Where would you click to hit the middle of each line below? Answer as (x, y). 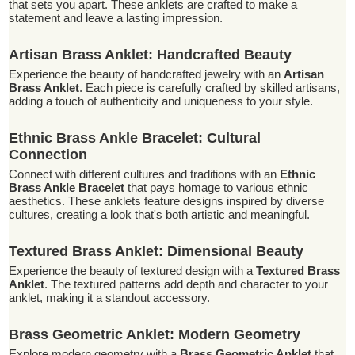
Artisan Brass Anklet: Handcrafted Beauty (151, 55)
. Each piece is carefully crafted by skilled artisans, (210, 88)
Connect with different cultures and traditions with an (145, 174)
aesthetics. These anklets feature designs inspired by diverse (167, 201)
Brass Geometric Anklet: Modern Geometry (155, 334)
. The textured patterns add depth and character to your (187, 284)
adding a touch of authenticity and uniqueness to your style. (161, 101)
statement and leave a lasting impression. (116, 18)
